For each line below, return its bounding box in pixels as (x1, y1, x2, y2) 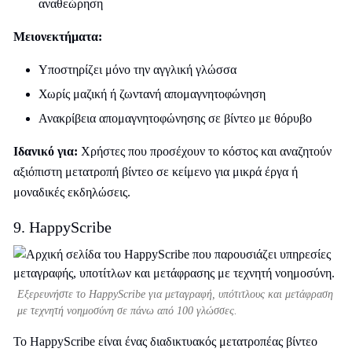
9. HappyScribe (13, 218, 112, 236)
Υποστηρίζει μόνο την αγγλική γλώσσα (38, 63, 236, 76)
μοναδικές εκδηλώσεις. (13, 185, 130, 199)
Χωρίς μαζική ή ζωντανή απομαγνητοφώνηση (38, 87, 266, 101)
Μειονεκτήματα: (13, 30, 102, 43)
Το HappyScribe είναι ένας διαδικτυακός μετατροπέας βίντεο (13, 335, 317, 348)
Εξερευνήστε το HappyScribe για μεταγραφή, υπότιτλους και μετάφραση (17, 288, 333, 300)
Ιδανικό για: (13, 145, 78, 158)
